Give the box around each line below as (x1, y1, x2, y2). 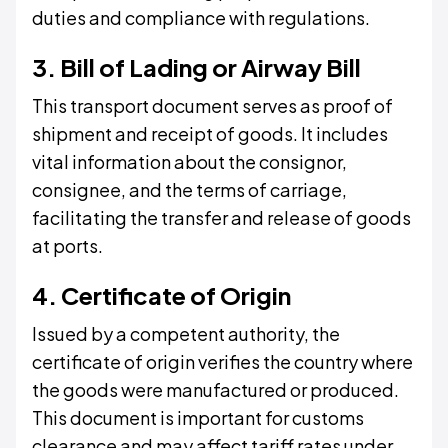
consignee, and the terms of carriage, (32, 178, 347, 201)
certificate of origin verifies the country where (32, 350, 413, 373)
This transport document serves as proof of (32, 94, 393, 117)
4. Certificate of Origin (32, 280, 291, 310)
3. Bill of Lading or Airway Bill (32, 52, 361, 82)
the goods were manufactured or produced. (32, 378, 399, 401)
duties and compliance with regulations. (32, 6, 370, 29)
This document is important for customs (32, 406, 364, 429)
